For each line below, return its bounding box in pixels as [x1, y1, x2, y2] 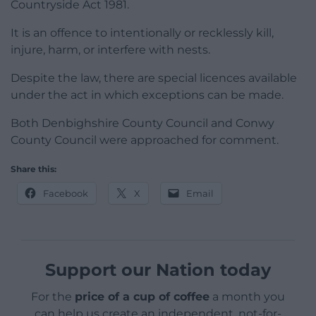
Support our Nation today [45, 259, 271, 280]
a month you [209, 289, 285, 303]
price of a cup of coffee [75, 289, 209, 303]
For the [31, 289, 75, 303]
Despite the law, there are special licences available [11, 71, 297, 85]
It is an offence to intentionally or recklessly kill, [11, 25, 274, 39]
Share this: [11, 163, 56, 174]
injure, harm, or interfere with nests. [11, 42, 210, 56]
